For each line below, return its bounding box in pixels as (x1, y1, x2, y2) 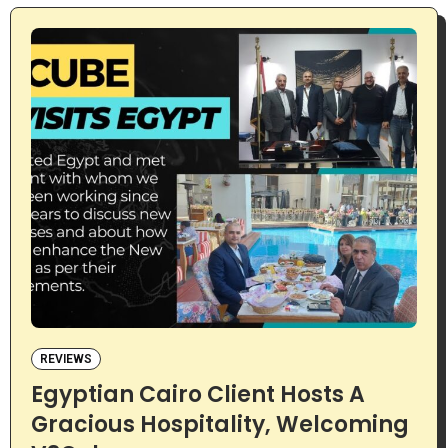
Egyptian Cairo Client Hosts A (30, 379, 365, 411)
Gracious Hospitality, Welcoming (30, 409, 409, 441)
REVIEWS (39, 352, 92, 367)
